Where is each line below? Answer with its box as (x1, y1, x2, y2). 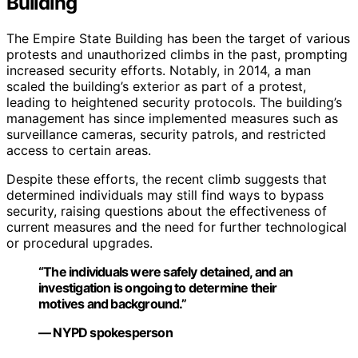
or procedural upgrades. (6, 235, 153, 252)
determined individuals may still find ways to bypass (6, 187, 324, 204)
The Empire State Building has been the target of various (6, 30, 350, 47)
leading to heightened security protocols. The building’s (6, 94, 342, 111)
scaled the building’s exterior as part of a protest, (6, 78, 306, 95)
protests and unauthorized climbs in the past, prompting (6, 46, 348, 63)
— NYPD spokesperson (38, 324, 173, 341)
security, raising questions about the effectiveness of (6, 203, 327, 220)
